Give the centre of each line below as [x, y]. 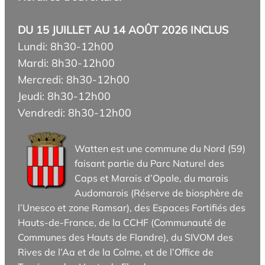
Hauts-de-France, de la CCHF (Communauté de [122, 223]
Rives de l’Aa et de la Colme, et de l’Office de [116, 252]
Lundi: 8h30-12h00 [66, 47]
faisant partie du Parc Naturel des [150, 164]
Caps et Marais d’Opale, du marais [152, 178]
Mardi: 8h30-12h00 [67, 63]
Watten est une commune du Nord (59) [160, 149]
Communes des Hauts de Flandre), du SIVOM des [126, 237]
